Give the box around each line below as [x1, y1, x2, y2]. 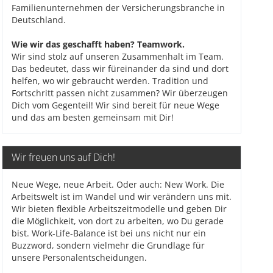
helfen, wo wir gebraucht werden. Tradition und [11, 75, 208, 87]
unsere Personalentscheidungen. [11, 252, 147, 263]
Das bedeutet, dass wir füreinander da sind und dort [11, 63, 229, 74]
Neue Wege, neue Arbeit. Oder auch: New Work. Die [11, 179, 224, 190]
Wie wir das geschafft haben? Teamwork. [11, 38, 185, 50]
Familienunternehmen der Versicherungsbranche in [11, 2, 225, 13]
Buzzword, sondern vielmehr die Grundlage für [11, 239, 205, 251]
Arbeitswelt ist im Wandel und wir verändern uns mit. [11, 191, 232, 202]
